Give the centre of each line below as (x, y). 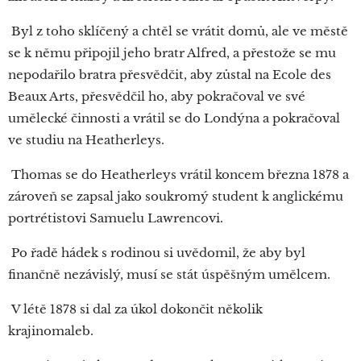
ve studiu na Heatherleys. (88, 140)
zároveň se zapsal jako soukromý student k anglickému (176, 197)
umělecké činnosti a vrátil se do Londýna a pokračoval (174, 118)
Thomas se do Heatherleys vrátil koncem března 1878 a (178, 175)
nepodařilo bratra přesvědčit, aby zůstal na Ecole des (170, 75)
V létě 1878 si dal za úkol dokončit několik (135, 309)
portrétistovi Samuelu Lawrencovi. (117, 218)
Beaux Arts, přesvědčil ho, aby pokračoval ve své (157, 97)
